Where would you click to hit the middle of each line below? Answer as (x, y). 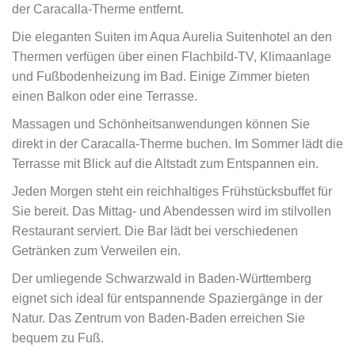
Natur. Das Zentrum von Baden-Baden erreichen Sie (158, 318)
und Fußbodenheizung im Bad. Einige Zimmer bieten (161, 76)
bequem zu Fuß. (58, 338)
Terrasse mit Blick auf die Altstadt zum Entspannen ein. (165, 164)
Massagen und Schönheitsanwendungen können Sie (161, 124)
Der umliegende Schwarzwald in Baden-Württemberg (162, 279)
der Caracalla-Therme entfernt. (98, 9)
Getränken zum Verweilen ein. (96, 251)
